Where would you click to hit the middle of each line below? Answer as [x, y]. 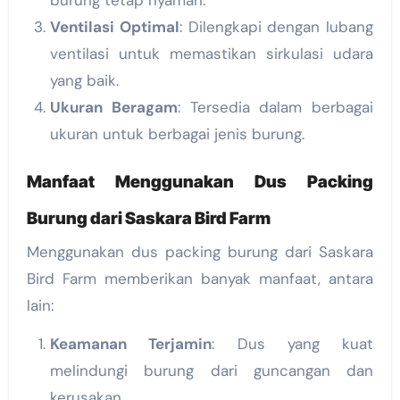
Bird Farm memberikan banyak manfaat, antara [200, 278]
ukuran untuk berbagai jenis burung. [177, 134]
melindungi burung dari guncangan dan [212, 370]
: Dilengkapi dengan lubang [276, 27]
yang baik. [84, 81]
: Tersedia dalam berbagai [275, 108]
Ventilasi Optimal [114, 27]
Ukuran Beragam [113, 108]
